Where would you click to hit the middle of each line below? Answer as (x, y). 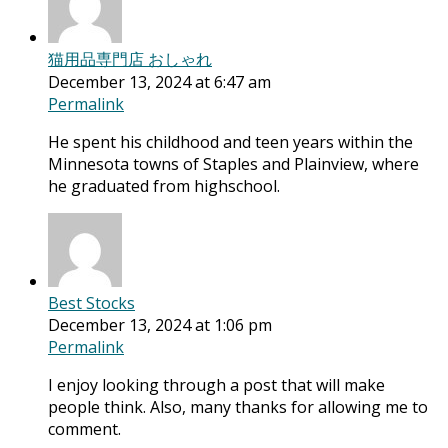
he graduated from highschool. (164, 186)
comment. (84, 429)
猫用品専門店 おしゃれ (130, 59)
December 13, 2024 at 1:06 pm (160, 325)
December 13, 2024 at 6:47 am (159, 82)
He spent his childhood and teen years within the (230, 142)
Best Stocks (91, 303)
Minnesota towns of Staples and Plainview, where (233, 164)
